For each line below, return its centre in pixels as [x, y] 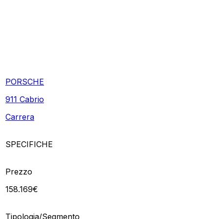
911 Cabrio [25, 99]
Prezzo [19, 171]
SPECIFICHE [29, 144]
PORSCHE [25, 81]
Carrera [20, 117]
